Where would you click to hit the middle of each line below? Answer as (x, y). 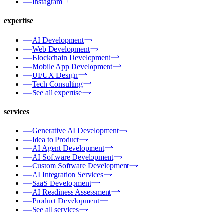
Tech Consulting (57, 84)
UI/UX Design (55, 75)
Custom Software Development (81, 166)
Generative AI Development (75, 131)
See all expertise (57, 92)
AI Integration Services (68, 175)
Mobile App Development (72, 66)
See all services (55, 210)
